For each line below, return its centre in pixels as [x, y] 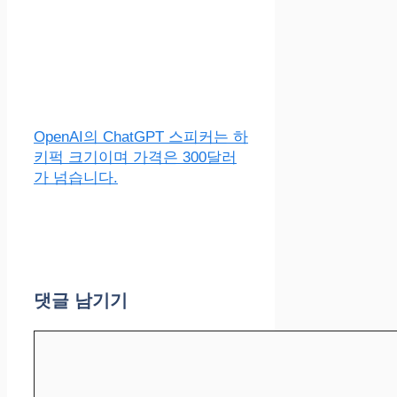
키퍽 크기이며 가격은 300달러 [135, 157]
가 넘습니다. [76, 177]
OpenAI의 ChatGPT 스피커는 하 [141, 136]
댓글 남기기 [81, 300]
